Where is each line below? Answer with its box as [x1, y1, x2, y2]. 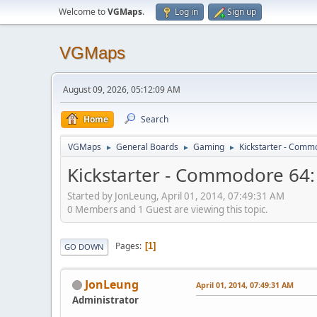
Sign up [227, 6, 256, 18]
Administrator [72, 293, 139, 306]
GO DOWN [64, 241, 104, 252]
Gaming [193, 141, 224, 153]
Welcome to [59, 6, 108, 18]
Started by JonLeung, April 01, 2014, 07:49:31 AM [67, 189, 284, 202]
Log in [175, 6, 198, 18]
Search [141, 113, 168, 125]
